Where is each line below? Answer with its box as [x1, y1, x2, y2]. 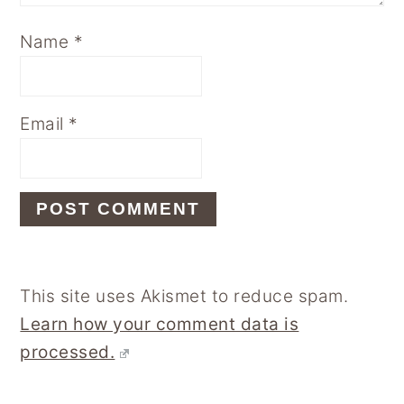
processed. [20, 341, 115, 363]
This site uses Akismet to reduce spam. [20, 285, 349, 307]
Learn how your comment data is [20, 313, 299, 335]
